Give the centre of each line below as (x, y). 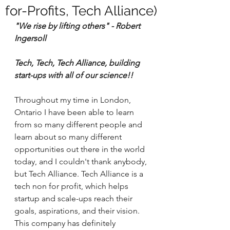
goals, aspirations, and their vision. (78, 211)
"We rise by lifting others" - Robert (78, 26)
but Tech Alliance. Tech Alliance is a (80, 174)
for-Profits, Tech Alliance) (81, 11)
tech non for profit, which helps (72, 186)
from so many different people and (79, 124)
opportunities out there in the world (81, 149)
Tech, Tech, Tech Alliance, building (78, 63)
